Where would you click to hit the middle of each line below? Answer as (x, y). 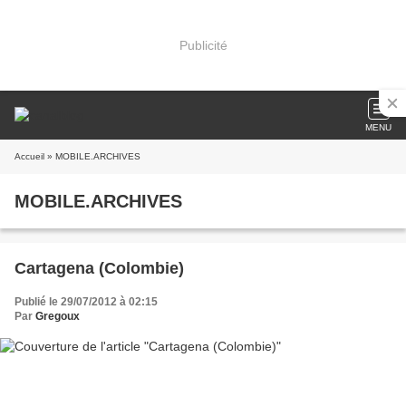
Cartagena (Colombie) (99, 268)
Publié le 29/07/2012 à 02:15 (86, 302)
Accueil (29, 156)
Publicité (203, 45)
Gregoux (58, 316)
